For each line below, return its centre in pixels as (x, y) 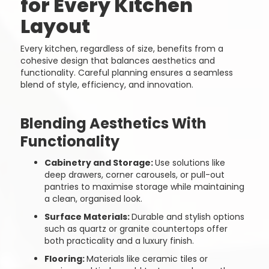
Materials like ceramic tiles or (147, 259)
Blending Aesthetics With (113, 123)
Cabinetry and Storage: (99, 163)
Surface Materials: (88, 217)
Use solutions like (190, 163)
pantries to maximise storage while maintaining (144, 187)
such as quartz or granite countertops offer (136, 229)
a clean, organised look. (93, 199)
